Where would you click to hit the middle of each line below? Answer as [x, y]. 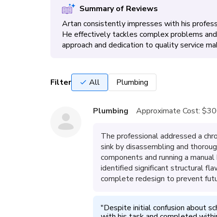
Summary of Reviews [118, 9]
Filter [61, 82]
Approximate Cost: [168, 111]
